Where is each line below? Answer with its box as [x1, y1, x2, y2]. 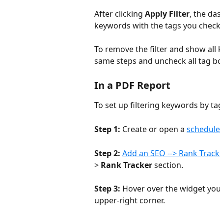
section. [152, 159, 183, 170]
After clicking [94, 8, 145, 19]
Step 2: [94, 147, 120, 159]
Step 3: [94, 183, 120, 194]
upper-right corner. [94, 195, 165, 206]
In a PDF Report [94, 78, 170, 92]
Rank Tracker [101, 159, 152, 170]
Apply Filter [145, 8, 190, 19]
